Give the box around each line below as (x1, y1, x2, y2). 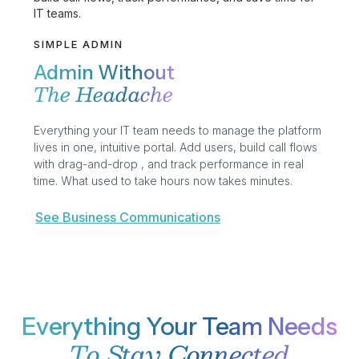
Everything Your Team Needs (22, 311, 337, 341)
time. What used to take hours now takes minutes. (34, 173, 293, 188)
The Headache (34, 77, 174, 110)
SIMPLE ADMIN (34, 37, 124, 50)
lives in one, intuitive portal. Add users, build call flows (34, 139, 318, 154)
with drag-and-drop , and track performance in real (34, 156, 305, 171)
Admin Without (34, 60, 175, 84)
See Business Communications (35, 208, 221, 225)
